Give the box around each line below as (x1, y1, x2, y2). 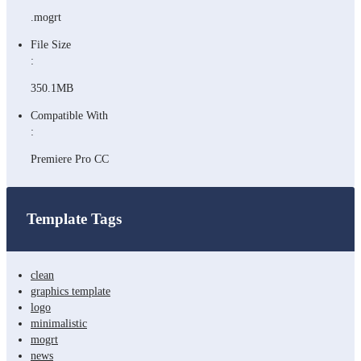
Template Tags (27, 210, 122, 227)
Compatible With (31, 109, 108, 122)
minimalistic (31, 317, 87, 330)
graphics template (31, 284, 110, 297)
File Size (31, 38, 71, 51)
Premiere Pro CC (31, 152, 109, 165)
